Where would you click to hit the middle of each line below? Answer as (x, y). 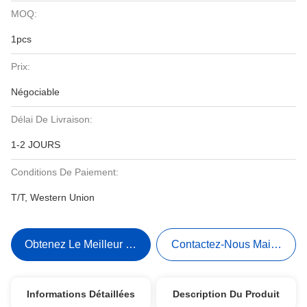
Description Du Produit (226, 294)
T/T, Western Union (53, 197)
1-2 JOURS (36, 145)
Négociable (35, 92)
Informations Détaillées (81, 294)
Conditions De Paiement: (65, 172)
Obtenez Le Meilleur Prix (85, 244)
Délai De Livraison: (52, 119)
